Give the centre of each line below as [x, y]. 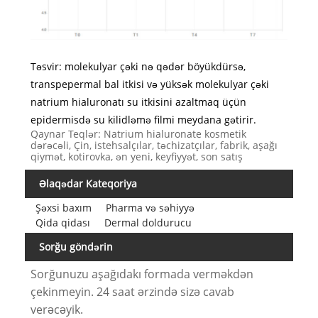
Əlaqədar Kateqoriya [88, 183]
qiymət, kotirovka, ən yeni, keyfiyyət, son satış [136, 156]
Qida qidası [62, 223]
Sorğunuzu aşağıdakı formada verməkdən [142, 274]
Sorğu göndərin [76, 247]
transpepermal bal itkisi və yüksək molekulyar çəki [149, 84]
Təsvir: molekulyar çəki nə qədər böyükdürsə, [138, 66]
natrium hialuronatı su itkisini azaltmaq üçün [138, 102]
